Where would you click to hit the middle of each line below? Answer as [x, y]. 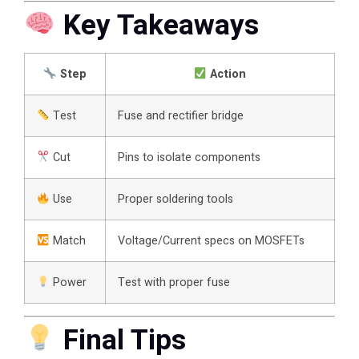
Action [227, 75]
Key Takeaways [161, 25]
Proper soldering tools [175, 200]
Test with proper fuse [174, 283]
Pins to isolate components [189, 158]
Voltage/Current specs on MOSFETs [211, 241]
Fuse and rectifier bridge [181, 116]
